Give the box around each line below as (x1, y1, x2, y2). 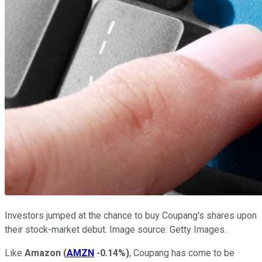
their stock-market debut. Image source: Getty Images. (5, 224, 226, 236)
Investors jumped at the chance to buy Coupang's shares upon (5, 210, 257, 222)
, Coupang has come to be (129, 247, 235, 259)
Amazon (25, 247, 61, 259)
